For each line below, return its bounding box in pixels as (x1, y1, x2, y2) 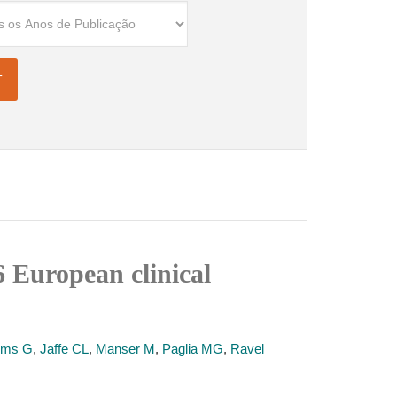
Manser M (96, 341, 155, 356)
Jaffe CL (40, 341, 89, 356)
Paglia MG (162, 341, 223, 356)
